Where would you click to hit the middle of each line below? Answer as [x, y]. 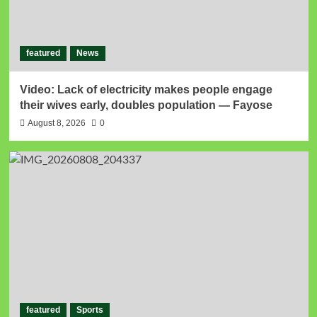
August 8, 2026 [56, 123]
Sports [90, 310]
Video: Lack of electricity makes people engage [146, 89]
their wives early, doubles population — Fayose [146, 105]
